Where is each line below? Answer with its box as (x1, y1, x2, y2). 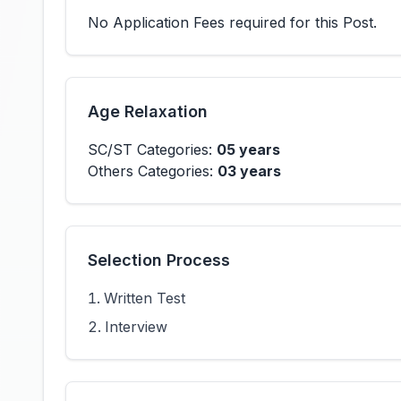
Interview (105, 318, 167, 336)
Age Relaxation (88, 102, 208, 121)
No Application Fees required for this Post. (88, 13, 377, 31)
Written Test (104, 289, 185, 307)
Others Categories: (88, 162, 218, 180)
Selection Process (88, 251, 230, 269)
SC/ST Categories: (88, 141, 217, 158)
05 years (217, 141, 280, 158)
